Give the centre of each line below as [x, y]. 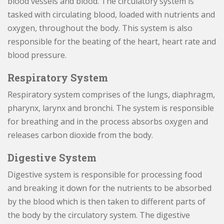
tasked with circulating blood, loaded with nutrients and [111, 14]
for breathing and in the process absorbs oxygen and [108, 121]
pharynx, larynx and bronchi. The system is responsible [111, 108]
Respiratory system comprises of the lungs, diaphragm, [111, 94]
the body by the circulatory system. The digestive [99, 215]
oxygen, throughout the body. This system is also [100, 28]
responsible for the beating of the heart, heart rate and [112, 41]
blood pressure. [37, 55]
